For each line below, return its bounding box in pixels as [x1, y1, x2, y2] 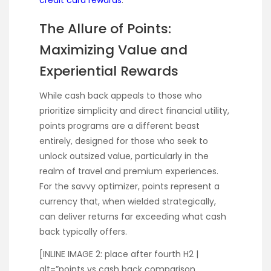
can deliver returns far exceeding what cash [39, 211, 226, 223]
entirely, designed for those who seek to [39, 135, 208, 148]
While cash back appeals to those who [39, 90, 202, 102]
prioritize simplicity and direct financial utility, [39, 105, 229, 117]
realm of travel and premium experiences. [39, 165, 218, 178]
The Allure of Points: [39, 19, 171, 39]
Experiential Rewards [39, 62, 178, 81]
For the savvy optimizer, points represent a [39, 180, 220, 193]
